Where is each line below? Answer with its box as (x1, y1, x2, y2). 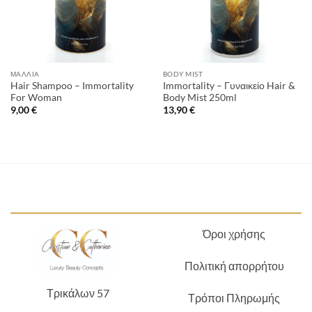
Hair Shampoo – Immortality (10, 79, 134, 91)
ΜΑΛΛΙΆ (10, 70, 40, 79)
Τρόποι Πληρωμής (188, 291, 280, 304)
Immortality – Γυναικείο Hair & (162, 79, 295, 91)
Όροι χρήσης (203, 227, 265, 241)
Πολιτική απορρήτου (184, 259, 284, 273)
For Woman (10, 91, 62, 103)
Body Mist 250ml (162, 91, 237, 103)
